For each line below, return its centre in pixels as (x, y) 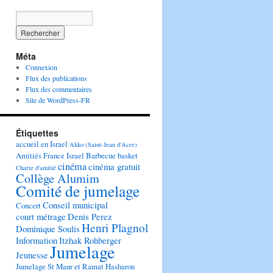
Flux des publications (56, 78)
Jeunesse (32, 255)
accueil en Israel (42, 144)
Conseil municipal (75, 205)
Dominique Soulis (48, 229)
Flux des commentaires (58, 89)
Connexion (41, 67)
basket (128, 156)
